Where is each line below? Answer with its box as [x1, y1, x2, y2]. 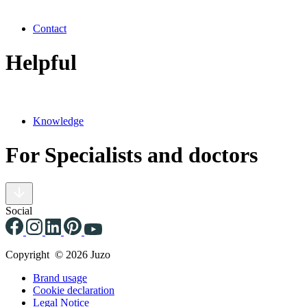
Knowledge [33, 115, 84, 127]
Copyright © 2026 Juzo [5, 249, 110, 261]
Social [5, 205, 32, 217]
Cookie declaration [33, 284, 114, 297]
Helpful [5, 49, 77, 75]
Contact [33, 23, 66, 35]
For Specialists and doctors [5, 142, 258, 167]
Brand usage [33, 272, 87, 284]
